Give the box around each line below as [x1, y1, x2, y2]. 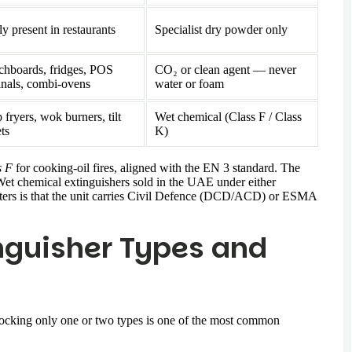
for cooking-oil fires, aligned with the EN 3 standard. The [13, 160, 300, 174]
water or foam [155, 76, 224, 90]
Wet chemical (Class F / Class [155, 109, 302, 123]
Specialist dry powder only [155, 22, 288, 36]
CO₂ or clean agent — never [155, 62, 296, 76]
